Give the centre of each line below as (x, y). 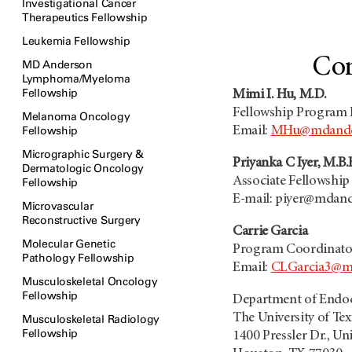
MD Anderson (57, 65)
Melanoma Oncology (76, 117)
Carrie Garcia (270, 232)
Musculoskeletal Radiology (91, 319)
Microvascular (58, 206)
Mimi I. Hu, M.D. (280, 95)
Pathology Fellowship (78, 258)
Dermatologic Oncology (83, 169)
